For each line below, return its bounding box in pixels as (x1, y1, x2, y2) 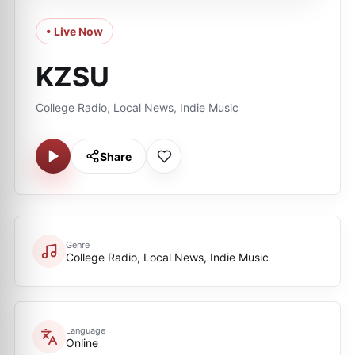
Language (66, 324, 105, 336)
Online (66, 335, 98, 349)
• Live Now (46, 25, 103, 38)
